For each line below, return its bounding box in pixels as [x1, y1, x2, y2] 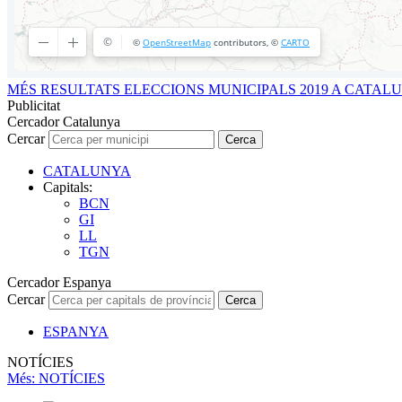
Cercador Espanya [7, 274, 111, 290]
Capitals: [43, 179, 92, 195]
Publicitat [7, 97, 60, 113]
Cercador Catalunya [7, 113, 120, 129]
